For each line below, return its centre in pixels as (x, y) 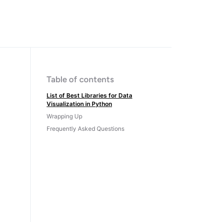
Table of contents (80, 79)
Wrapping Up (64, 116)
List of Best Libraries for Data (89, 95)
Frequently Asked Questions (85, 129)
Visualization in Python (79, 104)
